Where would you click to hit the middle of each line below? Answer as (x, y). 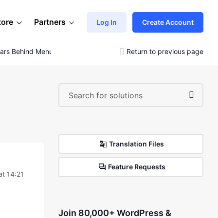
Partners (50, 22)
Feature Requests (136, 167)
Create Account (168, 22)
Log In (107, 22)
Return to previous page (165, 51)
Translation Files (137, 144)
